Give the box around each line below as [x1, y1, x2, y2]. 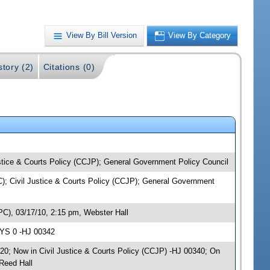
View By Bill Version [66, 31, 137, 40]
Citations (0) [43, 62, 95, 72]
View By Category [168, 31, 231, 40]
